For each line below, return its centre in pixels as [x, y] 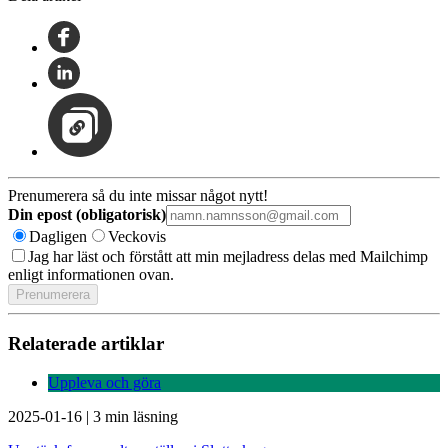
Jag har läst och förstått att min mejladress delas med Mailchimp [228, 256]
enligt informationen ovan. [91, 274]
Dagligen [58, 236]
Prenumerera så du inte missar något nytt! [138, 195]
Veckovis [137, 236]
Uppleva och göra [104, 383]
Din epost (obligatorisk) [87, 214]
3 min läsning [135, 417]
